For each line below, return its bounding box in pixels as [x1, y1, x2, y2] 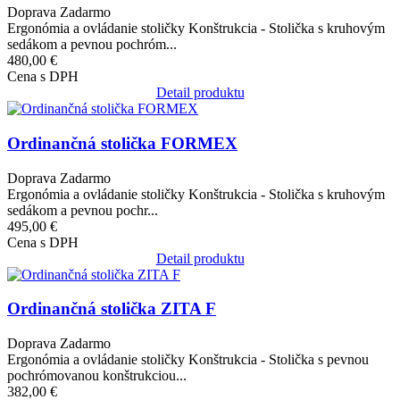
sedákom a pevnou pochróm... [7, 37, 177, 53]
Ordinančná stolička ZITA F [7, 299, 216, 319]
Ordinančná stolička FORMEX [7, 134, 237, 154]
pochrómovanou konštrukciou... [7, 368, 187, 384]
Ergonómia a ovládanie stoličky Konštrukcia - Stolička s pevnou [7, 352, 369, 368]
